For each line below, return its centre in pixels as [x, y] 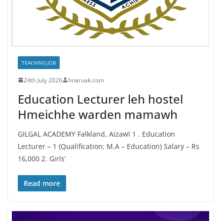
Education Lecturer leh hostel [100, 99]
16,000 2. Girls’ [42, 158]
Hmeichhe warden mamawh [98, 114]
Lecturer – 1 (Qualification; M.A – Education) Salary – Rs [109, 146]
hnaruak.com [86, 80]
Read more [42, 183]
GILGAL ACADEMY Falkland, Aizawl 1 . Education [96, 134]
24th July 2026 [43, 80]
